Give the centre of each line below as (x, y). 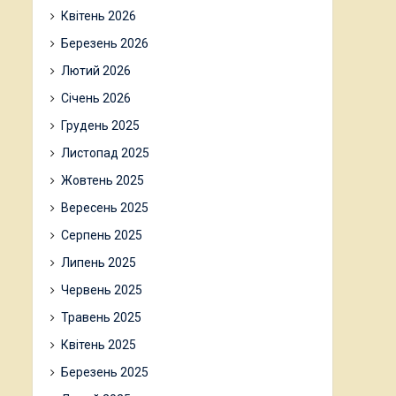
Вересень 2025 (105, 208)
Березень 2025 (105, 372)
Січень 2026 (96, 98)
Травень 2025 (101, 317)
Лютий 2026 (96, 71)
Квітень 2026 (99, 16)
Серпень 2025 (102, 235)
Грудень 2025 (100, 126)
